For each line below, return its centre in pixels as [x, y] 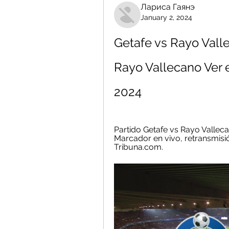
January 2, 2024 [166, 17]
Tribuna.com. [139, 147]
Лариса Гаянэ [168, 7]
